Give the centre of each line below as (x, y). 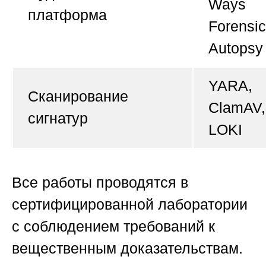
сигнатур (58, 118)
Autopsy (236, 48)
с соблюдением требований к (113, 226)
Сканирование (78, 96)
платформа (67, 15)
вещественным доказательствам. (127, 248)
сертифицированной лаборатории (130, 204)
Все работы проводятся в (100, 182)
